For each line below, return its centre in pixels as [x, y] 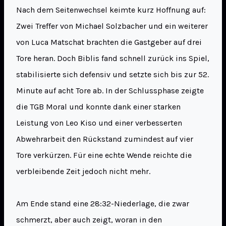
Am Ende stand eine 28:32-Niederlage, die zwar [103, 204]
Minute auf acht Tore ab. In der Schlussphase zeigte [110, 91]
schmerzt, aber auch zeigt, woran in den [89, 220]
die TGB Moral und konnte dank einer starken [98, 107]
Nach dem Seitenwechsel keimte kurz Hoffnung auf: [111, 10]
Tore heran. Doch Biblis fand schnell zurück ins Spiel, [113, 59]
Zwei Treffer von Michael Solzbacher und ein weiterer [112, 26]
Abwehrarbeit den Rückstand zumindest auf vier [105, 139]
